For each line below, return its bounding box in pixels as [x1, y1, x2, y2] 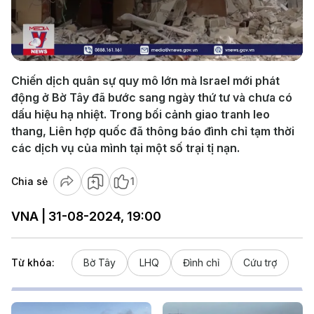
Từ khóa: [11, 257, 55, 268]
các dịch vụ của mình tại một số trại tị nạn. [11, 141, 240, 155]
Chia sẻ [11, 175, 48, 187]
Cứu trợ [243, 257, 277, 268]
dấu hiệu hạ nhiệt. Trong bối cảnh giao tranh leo [11, 107, 270, 121]
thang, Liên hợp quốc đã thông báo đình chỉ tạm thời [11, 124, 294, 138]
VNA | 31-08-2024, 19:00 [11, 209, 161, 224]
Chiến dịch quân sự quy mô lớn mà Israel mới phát [11, 74, 280, 88]
